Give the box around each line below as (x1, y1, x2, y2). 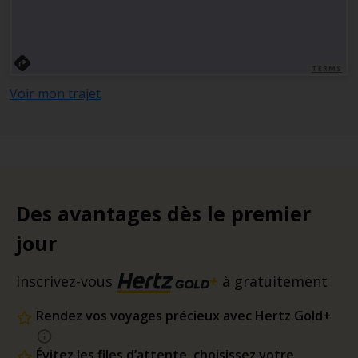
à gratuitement (218, 272, 328, 291)
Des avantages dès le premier (16, 200, 311, 227)
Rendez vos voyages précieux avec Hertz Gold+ (36, 306, 331, 324)
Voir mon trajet (10, 85, 101, 102)
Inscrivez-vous (16, 272, 117, 291)
